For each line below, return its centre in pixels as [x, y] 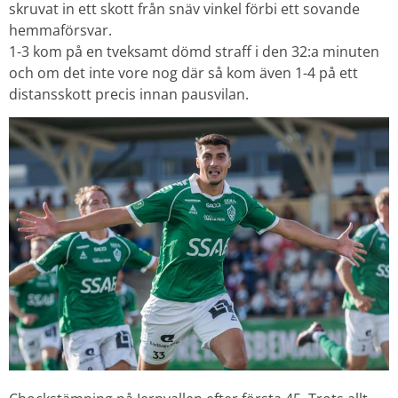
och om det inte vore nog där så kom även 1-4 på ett [183, 72]
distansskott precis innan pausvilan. [129, 94]
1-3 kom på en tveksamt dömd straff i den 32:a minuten [194, 51]
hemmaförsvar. [60, 30]
